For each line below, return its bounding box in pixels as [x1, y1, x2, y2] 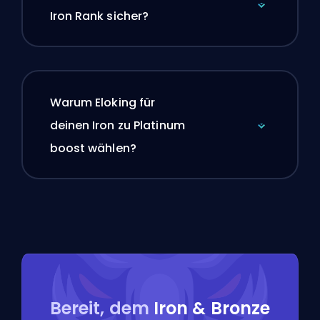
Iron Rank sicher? [49, 7, 149, 24]
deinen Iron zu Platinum [49, 116, 185, 134]
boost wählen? [49, 139, 136, 156]
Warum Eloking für [49, 94, 156, 111]
